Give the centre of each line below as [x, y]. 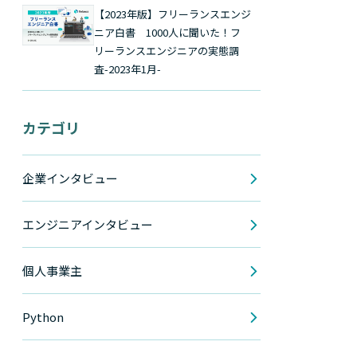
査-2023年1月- [128, 69]
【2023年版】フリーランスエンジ [173, 14]
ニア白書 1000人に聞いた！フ [168, 32]
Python [43, 317]
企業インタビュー [71, 178]
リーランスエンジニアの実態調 [167, 51]
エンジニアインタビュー [88, 224]
